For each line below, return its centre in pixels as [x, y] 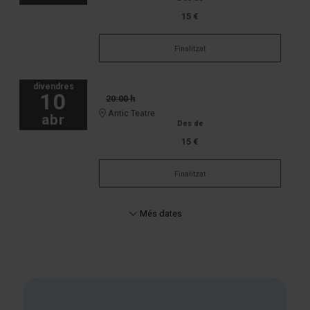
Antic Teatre [130, 113]
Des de [190, 124]
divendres [53, 87]
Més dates [159, 214]
